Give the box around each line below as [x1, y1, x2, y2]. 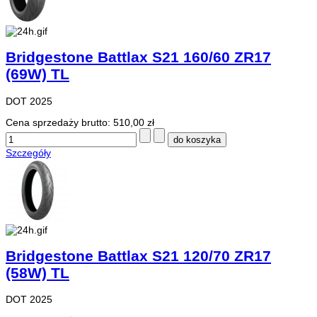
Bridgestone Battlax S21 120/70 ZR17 [6, 248, 271, 265]
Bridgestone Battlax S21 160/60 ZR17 [6, 49, 271, 66]
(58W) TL [6, 265, 69, 282]
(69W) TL [6, 66, 69, 83]
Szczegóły [6, 146, 51, 158]
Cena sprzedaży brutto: [6, 116, 113, 128]
